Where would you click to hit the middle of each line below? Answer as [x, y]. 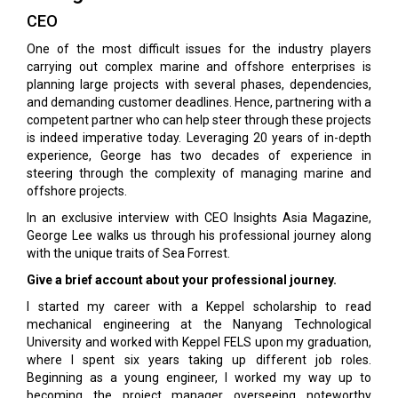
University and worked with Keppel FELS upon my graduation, [199, 342]
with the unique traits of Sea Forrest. [128, 253]
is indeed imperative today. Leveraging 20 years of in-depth [199, 138]
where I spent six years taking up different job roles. [199, 360]
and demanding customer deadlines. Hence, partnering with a [199, 102]
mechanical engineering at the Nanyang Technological [199, 324]
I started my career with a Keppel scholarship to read [199, 306]
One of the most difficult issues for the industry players [199, 49]
